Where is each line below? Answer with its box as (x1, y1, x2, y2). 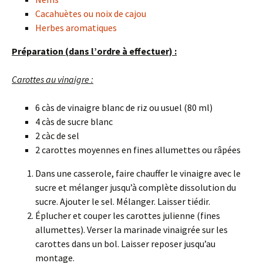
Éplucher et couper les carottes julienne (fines (35, 209, 220, 221)
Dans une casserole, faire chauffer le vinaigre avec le (35, 167, 241, 179)
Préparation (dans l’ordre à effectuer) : (12, 45, 177, 57)
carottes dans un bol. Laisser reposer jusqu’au (35, 237, 215, 249)
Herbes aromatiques (35, 21, 117, 33)
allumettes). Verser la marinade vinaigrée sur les (35, 223, 228, 235)
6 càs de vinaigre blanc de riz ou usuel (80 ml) (35, 101, 213, 113)
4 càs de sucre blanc (35, 115, 113, 127)
